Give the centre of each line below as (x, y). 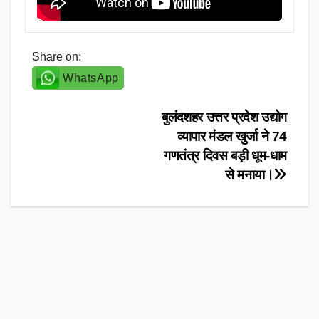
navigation (90, 152)
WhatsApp (91, 78)
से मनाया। (249, 175)
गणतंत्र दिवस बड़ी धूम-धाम (225, 156)
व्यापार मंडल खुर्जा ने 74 (232, 137)
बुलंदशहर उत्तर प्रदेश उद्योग (224, 117)
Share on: (57, 57)
